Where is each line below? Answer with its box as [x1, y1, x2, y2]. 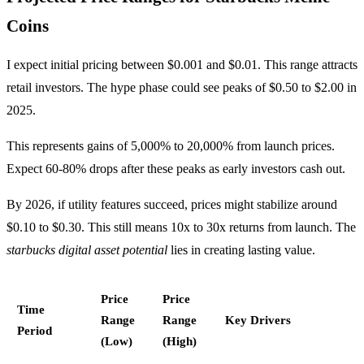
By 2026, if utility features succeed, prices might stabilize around [6, 197, 337, 211]
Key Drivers [224, 312, 291, 327]
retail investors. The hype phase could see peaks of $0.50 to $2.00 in [6, 80, 357, 94]
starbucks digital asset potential [6, 242, 167, 257]
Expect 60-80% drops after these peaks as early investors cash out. [6, 161, 345, 175]
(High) [162, 333, 197, 348]
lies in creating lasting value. [167, 242, 315, 257]
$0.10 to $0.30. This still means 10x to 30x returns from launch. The [6, 219, 356, 234]
